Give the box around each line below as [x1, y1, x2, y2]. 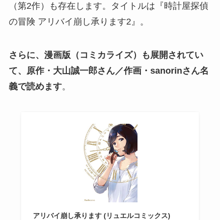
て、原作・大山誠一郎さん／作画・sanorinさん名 [8, 65, 209, 76]
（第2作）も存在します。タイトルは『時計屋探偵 [8, 1, 208, 11]
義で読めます [8, 81, 62, 91]
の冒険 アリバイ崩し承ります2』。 [8, 17, 149, 27]
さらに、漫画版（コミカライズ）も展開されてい [8, 50, 203, 60]
